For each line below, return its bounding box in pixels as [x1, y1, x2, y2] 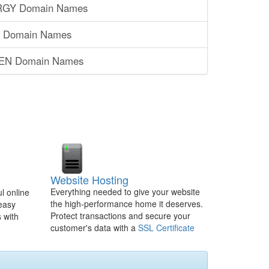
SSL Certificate [138, 222, 195, 234]
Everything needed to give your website [50, 186, 200, 198]
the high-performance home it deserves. [50, 198, 205, 210]
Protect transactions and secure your [50, 210, 190, 222]
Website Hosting [50, 172, 128, 187]
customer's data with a [50, 222, 138, 234]
